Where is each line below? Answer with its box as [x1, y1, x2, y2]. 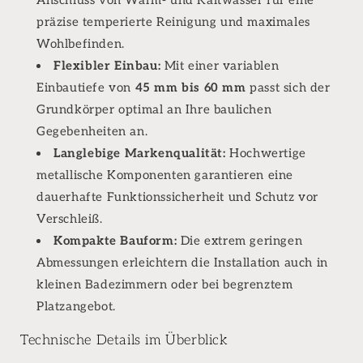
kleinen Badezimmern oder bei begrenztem [36, 276, 293, 292]
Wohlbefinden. [36, 36, 125, 51]
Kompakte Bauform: [53, 233, 177, 248]
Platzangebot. [36, 298, 116, 314]
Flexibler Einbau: [53, 58, 161, 73]
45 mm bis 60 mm [135, 79, 246, 95]
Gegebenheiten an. [36, 123, 148, 139]
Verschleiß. [36, 211, 103, 226]
